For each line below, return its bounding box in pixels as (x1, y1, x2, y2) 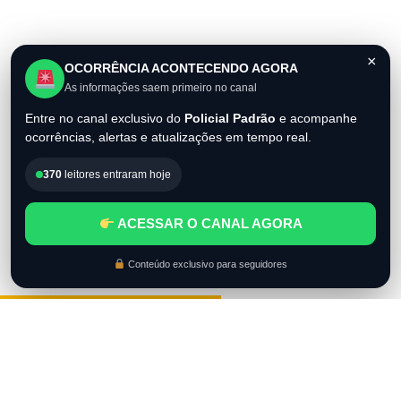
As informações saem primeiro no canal (64, 81, 257, 94)
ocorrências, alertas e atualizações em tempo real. (25, 130, 311, 144)
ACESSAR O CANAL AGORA (114, 216, 303, 231)
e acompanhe (276, 111, 357, 125)
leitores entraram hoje (62, 168, 171, 181)
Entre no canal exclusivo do (25, 111, 184, 125)
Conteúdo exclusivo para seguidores (124, 259, 287, 269)
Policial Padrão (184, 111, 276, 125)
